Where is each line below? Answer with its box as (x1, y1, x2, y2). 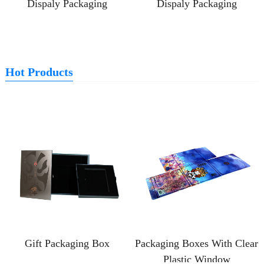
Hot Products (5, 65, 73, 79)
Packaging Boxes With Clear (135, 237, 259, 249)
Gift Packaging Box (25, 237, 110, 249)
